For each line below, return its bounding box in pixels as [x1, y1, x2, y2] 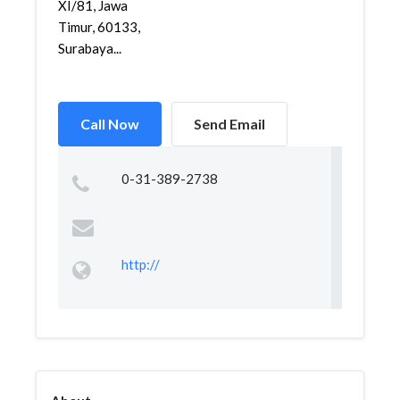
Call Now [80, 115, 139, 132]
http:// [121, 256, 160, 272]
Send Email [194, 115, 265, 132]
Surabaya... [58, 40, 121, 56]
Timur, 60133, [58, 19, 140, 35]
